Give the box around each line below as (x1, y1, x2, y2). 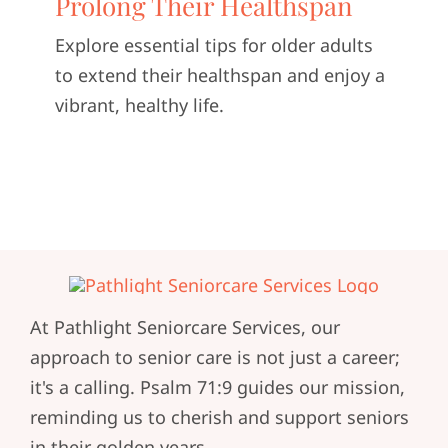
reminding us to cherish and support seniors (29, 404, 409, 429)
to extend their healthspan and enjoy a (55, 63, 385, 87)
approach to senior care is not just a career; (29, 344, 400, 369)
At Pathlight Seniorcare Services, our (29, 314, 340, 339)
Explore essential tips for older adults (55, 33, 373, 57)
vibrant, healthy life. (55, 93, 224, 117)
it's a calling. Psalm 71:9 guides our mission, (29, 374, 405, 399)
